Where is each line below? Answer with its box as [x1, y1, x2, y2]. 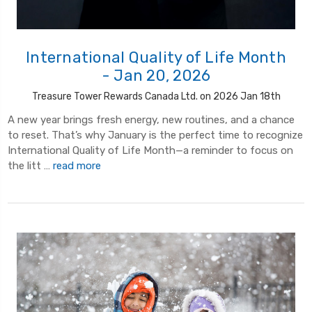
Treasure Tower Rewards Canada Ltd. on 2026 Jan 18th [31, 91, 281, 103]
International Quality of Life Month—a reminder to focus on [8, 144, 293, 157]
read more [53, 159, 101, 173]
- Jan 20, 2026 [101, 66, 211, 86]
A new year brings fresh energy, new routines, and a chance [8, 114, 295, 127]
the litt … [8, 159, 53, 173]
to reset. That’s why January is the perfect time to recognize [8, 129, 303, 142]
